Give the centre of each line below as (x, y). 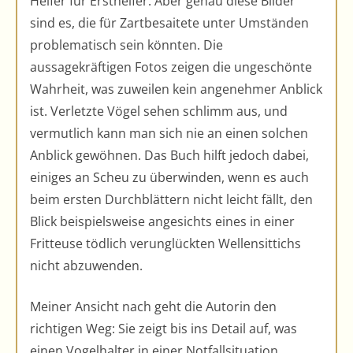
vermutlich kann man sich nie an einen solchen (169, 133)
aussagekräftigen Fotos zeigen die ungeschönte (171, 67)
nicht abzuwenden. (86, 265)
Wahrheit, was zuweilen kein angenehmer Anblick (176, 89)
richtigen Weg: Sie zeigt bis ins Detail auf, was (163, 328)
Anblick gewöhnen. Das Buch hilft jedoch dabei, (169, 155)
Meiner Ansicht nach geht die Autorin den (153, 306)
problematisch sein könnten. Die (126, 45)
